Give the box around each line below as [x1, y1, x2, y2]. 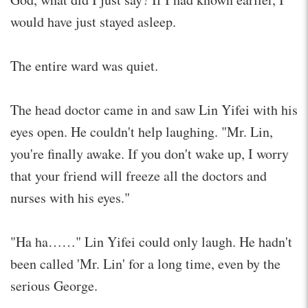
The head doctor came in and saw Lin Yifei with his [10, 100, 298, 119]
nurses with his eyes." [10, 188, 130, 207]
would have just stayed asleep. [10, 12, 184, 31]
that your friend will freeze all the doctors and [10, 166, 267, 185]
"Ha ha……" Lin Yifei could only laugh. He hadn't [10, 232, 292, 251]
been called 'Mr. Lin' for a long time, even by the [10, 254, 280, 273]
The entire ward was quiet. [10, 56, 158, 75]
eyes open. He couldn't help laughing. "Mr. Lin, [10, 122, 273, 141]
